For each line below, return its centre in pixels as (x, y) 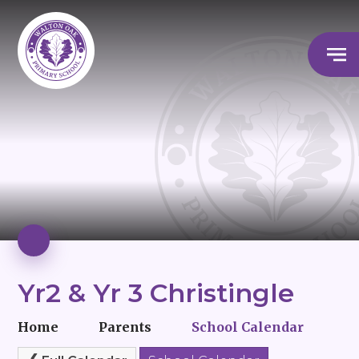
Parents (125, 327)
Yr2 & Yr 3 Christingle (156, 293)
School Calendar (248, 327)
